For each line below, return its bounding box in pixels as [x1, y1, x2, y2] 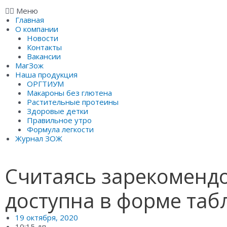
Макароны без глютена [26, 87, 112, 98]
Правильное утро [26, 115, 92, 125]
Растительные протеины [26, 96, 119, 107]
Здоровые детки [26, 105, 88, 116]
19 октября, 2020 [15, 212, 78, 223]
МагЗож [15, 60, 44, 70]
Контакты [26, 42, 62, 52]
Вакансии [26, 51, 61, 61]
